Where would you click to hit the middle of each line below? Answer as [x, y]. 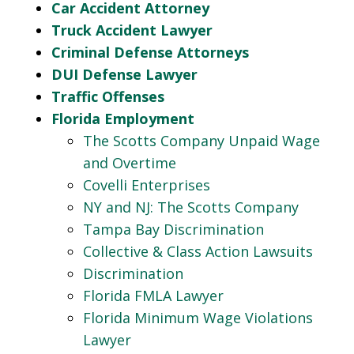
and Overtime [130, 163]
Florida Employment [123, 119]
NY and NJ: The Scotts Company [191, 207]
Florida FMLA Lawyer [153, 296]
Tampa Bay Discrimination [173, 229]
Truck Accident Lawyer [132, 30]
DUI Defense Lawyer [124, 74]
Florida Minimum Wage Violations [198, 318]
